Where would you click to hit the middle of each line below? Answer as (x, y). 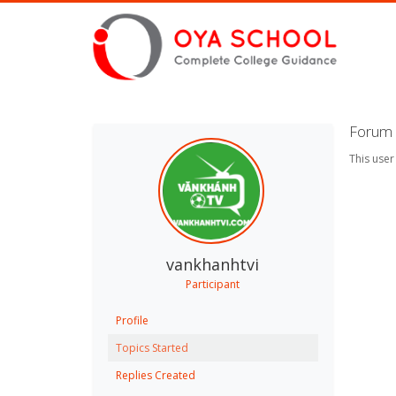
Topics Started (152, 348)
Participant (213, 284)
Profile (132, 320)
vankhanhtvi (213, 264)
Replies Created (156, 375)
